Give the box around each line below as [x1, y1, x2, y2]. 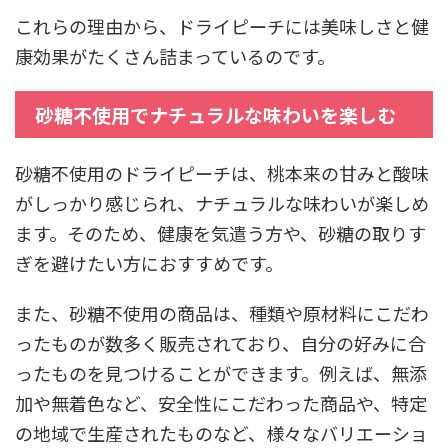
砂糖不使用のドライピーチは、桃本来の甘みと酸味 [15, 159, 429, 186]
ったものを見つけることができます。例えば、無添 [15, 359, 427, 386]
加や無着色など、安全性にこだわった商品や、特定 [15, 389, 427, 416]
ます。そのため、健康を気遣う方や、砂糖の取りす [15, 219, 426, 246]
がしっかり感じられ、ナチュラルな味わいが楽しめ [15, 189, 429, 216]
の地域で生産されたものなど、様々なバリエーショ [15, 419, 428, 446]
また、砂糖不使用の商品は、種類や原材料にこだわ [15, 299, 429, 326]
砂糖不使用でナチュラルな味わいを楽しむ [35, 100, 396, 128]
